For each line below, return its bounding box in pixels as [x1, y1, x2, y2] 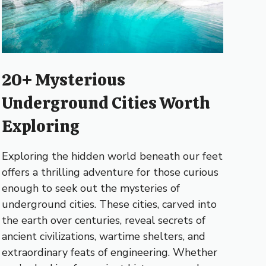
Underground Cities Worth [1, 91, 210, 113]
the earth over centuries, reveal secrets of [1, 213, 205, 227]
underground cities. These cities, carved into [1, 197, 217, 211]
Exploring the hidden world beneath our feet [1, 148, 223, 163]
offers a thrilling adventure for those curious [1, 164, 218, 179]
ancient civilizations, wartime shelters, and [1, 229, 205, 243]
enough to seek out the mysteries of [1, 180, 180, 195]
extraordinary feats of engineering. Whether [1, 245, 217, 259]
